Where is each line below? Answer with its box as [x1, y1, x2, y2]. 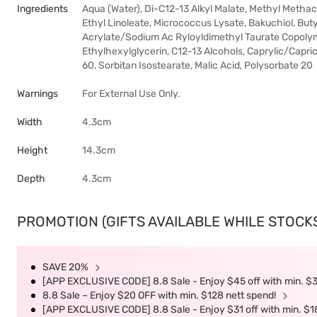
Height [17, 144, 47, 156]
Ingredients [17, 3, 68, 15]
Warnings [17, 88, 58, 100]
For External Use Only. [82, 88, 180, 100]
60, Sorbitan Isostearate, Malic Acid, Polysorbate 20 [82, 59, 313, 71]
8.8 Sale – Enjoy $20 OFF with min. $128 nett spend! [42, 289, 278, 301]
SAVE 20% [42, 261, 91, 273]
